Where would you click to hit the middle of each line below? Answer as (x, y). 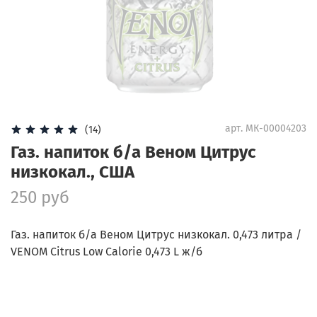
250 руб (40, 197)
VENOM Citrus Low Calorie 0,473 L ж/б (106, 251)
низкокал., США (73, 172)
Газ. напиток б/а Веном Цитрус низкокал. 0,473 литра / (156, 234)
